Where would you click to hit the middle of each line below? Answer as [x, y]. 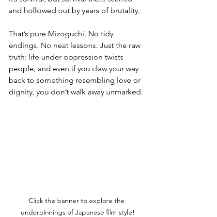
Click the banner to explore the [77, 200]
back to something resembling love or [76, 80]
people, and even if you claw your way [75, 68]
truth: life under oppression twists [67, 57]
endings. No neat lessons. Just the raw [76, 45]
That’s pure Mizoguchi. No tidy [62, 33]
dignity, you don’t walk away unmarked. [76, 92]
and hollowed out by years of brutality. [74, 10]
